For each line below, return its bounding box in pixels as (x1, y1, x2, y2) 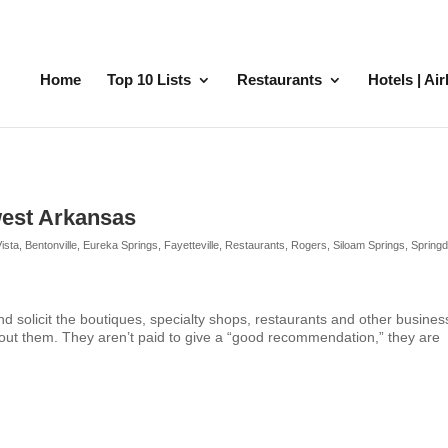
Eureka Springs (83, 239, 159, 251)
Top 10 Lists (106, 70, 191, 88)
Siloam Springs (333, 239, 406, 251)
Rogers (291, 239, 328, 251)
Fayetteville (164, 239, 220, 251)
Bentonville (25, 239, 78, 251)
